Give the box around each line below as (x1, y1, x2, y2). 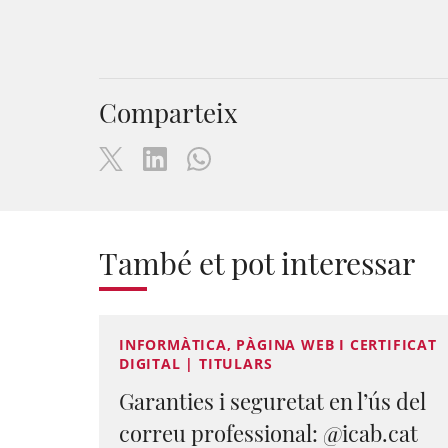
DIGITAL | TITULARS (119, 354, 273, 373)
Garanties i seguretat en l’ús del (119, 386, 426, 416)
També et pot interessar (99, 243, 415, 283)
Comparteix (99, 95, 238, 130)
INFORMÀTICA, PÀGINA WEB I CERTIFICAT (119, 335, 437, 354)
